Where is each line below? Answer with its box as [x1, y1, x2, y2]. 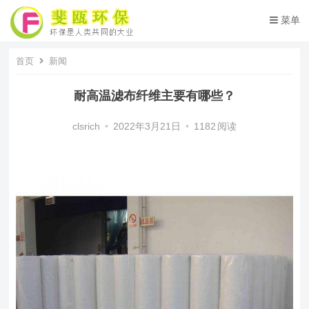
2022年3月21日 [112, 121, 181, 132]
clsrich [72, 121, 100, 132]
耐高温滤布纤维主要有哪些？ [73, 89, 235, 103]
